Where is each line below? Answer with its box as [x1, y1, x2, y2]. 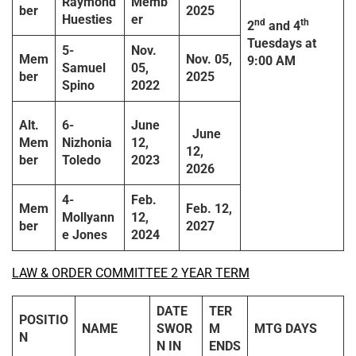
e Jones [62, 227, 107, 243]
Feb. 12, [186, 201, 232, 217]
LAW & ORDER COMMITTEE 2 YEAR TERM [12, 265, 250, 281]
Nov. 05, [186, 52, 232, 68]
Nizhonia [62, 135, 112, 151]
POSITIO [19, 312, 68, 328]
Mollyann [62, 210, 114, 226]
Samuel [62, 60, 106, 76]
